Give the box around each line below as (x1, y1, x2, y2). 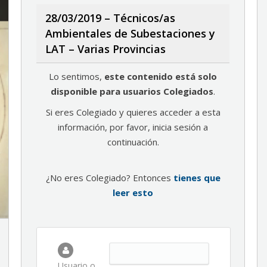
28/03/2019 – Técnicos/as (45, 11, 175, 25)
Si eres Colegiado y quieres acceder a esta (45, 106, 221, 118)
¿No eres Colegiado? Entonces (45, 172, 173, 184)
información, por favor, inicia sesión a (58, 121, 208, 133)
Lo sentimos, (49, 70, 104, 82)
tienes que (173, 172, 221, 184)
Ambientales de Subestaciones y (45, 26, 215, 41)
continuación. (107, 136, 159, 148)
